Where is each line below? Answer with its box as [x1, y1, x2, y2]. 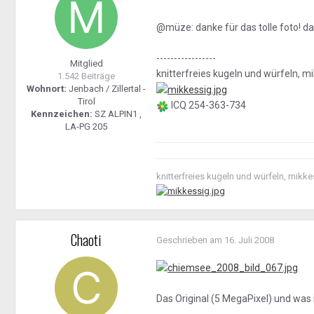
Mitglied [69, 58, 103, 69]
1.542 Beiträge [57, 71, 115, 82]
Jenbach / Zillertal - [67, 83, 146, 95]
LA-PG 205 [65, 121, 107, 132]
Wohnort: [27, 83, 67, 95]
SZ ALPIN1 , [93, 109, 142, 120]
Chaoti [71, 229, 102, 251]
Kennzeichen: [31, 109, 93, 120]
